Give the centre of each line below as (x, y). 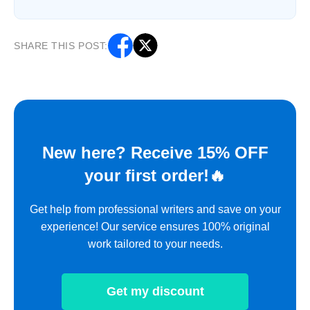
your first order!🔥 (155, 175)
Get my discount (155, 291)
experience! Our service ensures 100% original (155, 226)
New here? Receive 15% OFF (155, 152)
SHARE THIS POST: (61, 45)
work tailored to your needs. (155, 244)
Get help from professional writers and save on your (155, 209)
